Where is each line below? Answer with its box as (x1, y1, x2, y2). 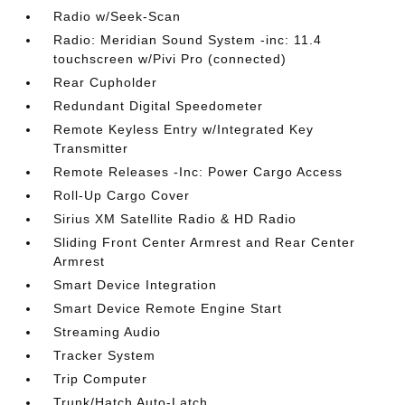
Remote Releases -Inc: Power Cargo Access (53, 165, 344, 179)
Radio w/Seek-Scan (53, 9, 182, 24)
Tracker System (53, 348, 156, 363)
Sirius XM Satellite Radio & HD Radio (53, 212, 297, 226)
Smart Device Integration (53, 278, 218, 292)
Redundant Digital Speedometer (53, 99, 264, 113)
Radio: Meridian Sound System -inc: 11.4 (53, 33, 323, 47)
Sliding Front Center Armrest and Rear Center (53, 235, 356, 250)
